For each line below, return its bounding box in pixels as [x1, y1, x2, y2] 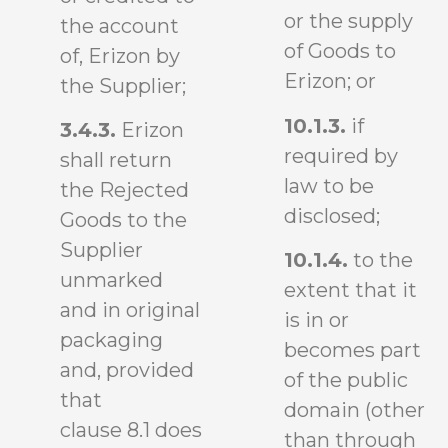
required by [284, 143, 398, 168]
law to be [284, 173, 374, 198]
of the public [284, 368, 408, 393]
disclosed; [284, 203, 380, 228]
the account [60, 13, 179, 38]
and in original [60, 298, 200, 323]
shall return [60, 148, 172, 173]
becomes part [284, 338, 421, 363]
